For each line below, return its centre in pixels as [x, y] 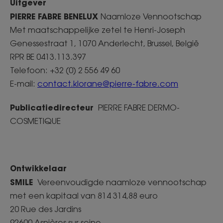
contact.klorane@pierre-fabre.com [108, 84]
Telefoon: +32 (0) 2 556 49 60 [65, 70]
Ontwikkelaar [38, 168]
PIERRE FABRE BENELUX [55, 16]
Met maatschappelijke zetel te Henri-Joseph [98, 30]
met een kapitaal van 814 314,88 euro [85, 196]
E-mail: [24, 84]
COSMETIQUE [36, 121]
